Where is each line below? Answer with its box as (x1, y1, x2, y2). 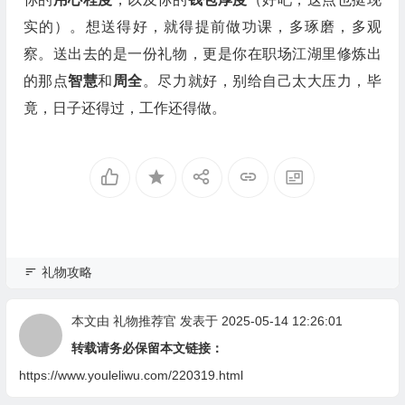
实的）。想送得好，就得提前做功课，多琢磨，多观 (23, 19, 381, 34)
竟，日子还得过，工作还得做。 (23, 100, 226, 116)
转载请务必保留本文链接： (71, 341, 223, 355)
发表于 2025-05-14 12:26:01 (175, 314, 343, 328)
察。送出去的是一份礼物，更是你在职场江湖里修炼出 (23, 46, 381, 61)
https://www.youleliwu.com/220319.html (18, 368, 243, 382)
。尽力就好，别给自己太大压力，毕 (142, 73, 381, 89)
